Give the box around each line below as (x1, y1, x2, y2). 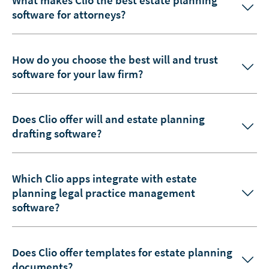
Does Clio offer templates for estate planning (12, 244, 232, 259)
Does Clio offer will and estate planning (12, 111, 205, 126)
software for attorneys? (12, 7, 125, 22)
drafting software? (12, 125, 101, 141)
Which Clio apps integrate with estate (12, 171, 197, 186)
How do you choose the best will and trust (12, 52, 218, 67)
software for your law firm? (12, 66, 143, 81)
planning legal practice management (12, 185, 195, 200)
